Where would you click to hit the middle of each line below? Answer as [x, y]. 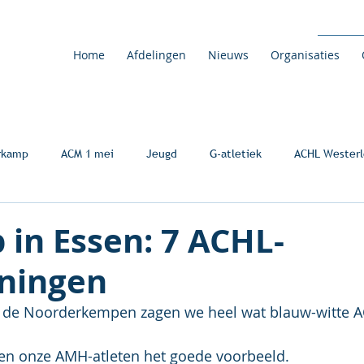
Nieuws [228, 55]
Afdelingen [156, 55]
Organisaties [305, 55]
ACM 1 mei [87, 153]
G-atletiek [236, 153]
